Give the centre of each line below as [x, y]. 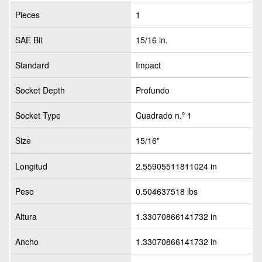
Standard [32, 65]
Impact [148, 65]
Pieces [27, 15]
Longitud [31, 166]
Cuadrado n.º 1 [164, 115]
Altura [26, 216]
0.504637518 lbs [167, 191]
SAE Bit [29, 40]
